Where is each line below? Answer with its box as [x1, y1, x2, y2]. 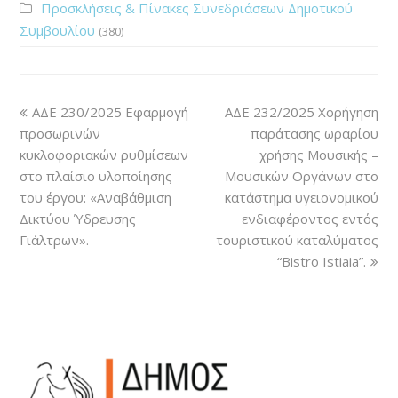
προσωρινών [20, 123, 101, 142]
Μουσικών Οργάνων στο [224, 166, 378, 185]
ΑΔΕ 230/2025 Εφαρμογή [32, 102, 189, 121]
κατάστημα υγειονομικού [224, 187, 378, 206]
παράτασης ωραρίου [250, 123, 378, 142]
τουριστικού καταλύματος [215, 230, 378, 249]
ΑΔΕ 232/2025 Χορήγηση [224, 102, 378, 121]
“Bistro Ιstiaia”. [276, 251, 366, 270]
